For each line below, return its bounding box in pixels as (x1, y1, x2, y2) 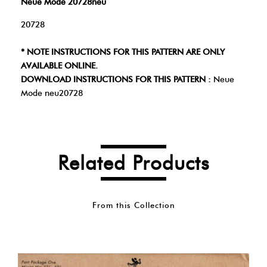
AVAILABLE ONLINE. (21, 61, 98, 71)
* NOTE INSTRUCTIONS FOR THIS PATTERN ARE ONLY (21, 47, 225, 57)
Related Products (58, 151, 209, 175)
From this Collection (92, 200, 175, 210)
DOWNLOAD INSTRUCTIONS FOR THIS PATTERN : (21, 74, 211, 85)
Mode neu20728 (21, 88, 83, 98)
